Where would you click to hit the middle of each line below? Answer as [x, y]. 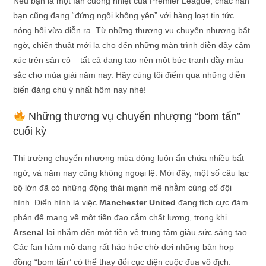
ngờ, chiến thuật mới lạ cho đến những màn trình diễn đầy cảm [132, 45]
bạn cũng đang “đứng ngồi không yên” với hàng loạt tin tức [124, 15]
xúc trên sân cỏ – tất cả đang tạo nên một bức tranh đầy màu [129, 60]
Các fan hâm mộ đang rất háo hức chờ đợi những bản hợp [124, 247]
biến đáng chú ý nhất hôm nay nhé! [80, 90]
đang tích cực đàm [212, 202]
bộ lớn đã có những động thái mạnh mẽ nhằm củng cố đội [123, 188]
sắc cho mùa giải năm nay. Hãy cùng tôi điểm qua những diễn [129, 75]
